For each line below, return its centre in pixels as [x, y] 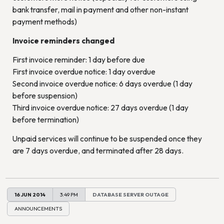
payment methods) [44, 22]
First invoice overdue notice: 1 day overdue [84, 72]
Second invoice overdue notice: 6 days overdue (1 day [102, 84]
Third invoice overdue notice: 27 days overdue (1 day [100, 108]
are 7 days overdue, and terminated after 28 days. [98, 151]
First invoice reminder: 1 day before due [78, 60]
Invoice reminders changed [63, 41]
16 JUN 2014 [30, 194]
